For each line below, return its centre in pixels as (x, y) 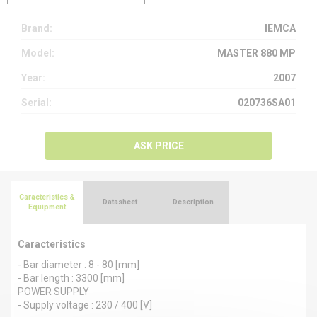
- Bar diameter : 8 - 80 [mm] (79, 264)
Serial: (36, 102)
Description (193, 202)
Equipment (47, 207)
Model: (38, 53)
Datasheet (120, 202)
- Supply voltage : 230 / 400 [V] (85, 305)
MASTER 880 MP (257, 53)
